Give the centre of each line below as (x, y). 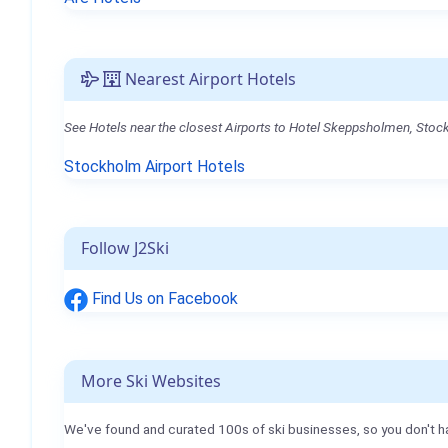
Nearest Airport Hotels (208, 79)
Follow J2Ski (125, 248)
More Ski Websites (151, 380)
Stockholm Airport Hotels (154, 166)
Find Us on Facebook (163, 298)
